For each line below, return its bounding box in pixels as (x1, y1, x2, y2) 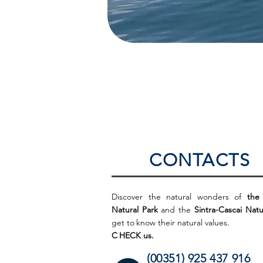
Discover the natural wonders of (112, 191, 247, 202)
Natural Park (112, 204, 158, 215)
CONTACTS (149, 149, 250, 171)
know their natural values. (136, 217, 230, 228)
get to (112, 217, 134, 228)
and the (157, 204, 194, 215)
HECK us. (119, 230, 154, 241)
